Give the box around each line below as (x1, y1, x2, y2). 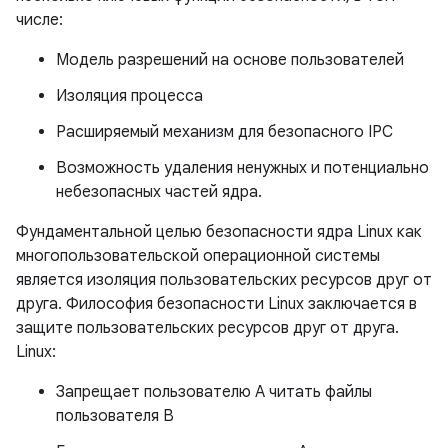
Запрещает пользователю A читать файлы (56, 382, 372, 402)
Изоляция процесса (56, 86, 203, 106)
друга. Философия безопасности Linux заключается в (16, 294, 417, 314)
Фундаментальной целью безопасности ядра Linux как (16, 222, 422, 242)
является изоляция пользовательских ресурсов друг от (16, 270, 432, 290)
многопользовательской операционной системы (16, 246, 380, 266)
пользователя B (56, 406, 174, 426)
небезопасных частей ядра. (56, 182, 262, 202)
